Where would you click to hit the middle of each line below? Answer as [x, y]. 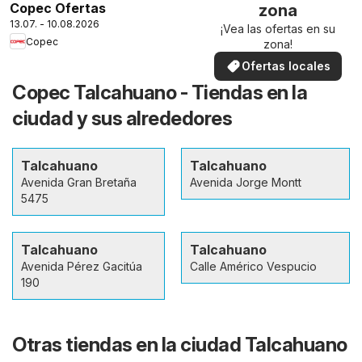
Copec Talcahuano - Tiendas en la [160, 93]
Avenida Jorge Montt [246, 183]
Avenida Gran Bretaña [79, 183]
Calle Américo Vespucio [253, 267]
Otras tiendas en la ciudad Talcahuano [180, 345]
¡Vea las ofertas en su [278, 29]
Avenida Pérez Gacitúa [82, 267]
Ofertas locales [286, 66]
